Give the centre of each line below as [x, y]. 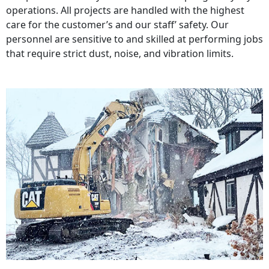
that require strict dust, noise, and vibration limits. [120, 54]
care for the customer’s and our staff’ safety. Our [117, 25]
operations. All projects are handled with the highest [125, 11]
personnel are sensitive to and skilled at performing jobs [134, 39]
